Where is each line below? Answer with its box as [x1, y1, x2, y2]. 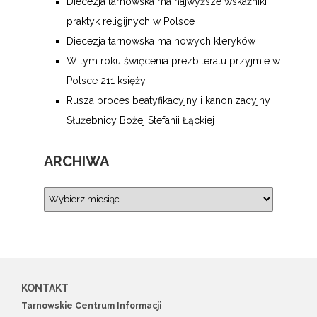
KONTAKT [21, 282, 69, 294]
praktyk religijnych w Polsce [67, 15, 195, 27]
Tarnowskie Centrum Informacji [21, 300, 161, 311]
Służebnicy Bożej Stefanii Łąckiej [67, 114, 214, 126]
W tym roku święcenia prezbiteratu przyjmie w [67, 54, 280, 67]
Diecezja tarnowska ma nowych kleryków [67, 35, 255, 47]
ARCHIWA [44, 152, 109, 170]
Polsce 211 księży [67, 74, 146, 86]
